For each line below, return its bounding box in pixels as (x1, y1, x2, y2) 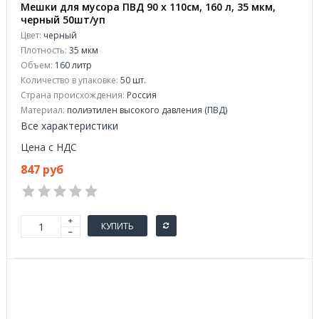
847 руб (21, 162, 63, 177)
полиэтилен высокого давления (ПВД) (65, 104, 227, 116)
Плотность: (21, 44, 67, 56)
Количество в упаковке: (21, 74, 118, 86)
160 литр (53, 59, 92, 71)
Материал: (21, 104, 65, 116)
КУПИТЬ (101, 219, 134, 232)
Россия (125, 89, 157, 101)
